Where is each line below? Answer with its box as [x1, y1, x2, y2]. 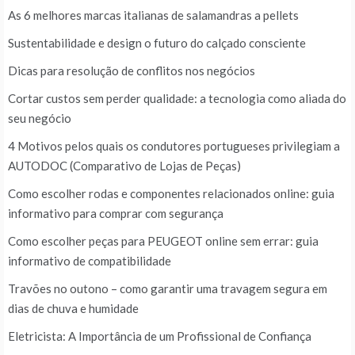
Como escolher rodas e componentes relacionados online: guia [8, 186, 334, 201]
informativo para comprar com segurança [8, 206, 223, 221]
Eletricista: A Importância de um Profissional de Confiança [8, 329, 311, 344]
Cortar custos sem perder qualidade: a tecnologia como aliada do [8, 91, 346, 106]
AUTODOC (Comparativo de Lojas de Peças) [8, 158, 241, 174]
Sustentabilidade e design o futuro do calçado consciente [8, 36, 306, 51]
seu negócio [8, 111, 71, 126]
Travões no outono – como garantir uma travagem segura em [8, 281, 327, 296]
